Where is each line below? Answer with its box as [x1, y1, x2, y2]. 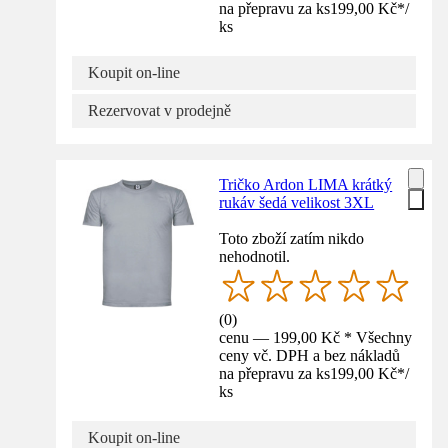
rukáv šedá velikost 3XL [219, 193, 375, 211]
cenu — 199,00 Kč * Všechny [219, 328, 413, 346]
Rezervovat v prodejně [88, 101, 231, 119]
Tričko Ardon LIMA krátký [219, 175, 393, 193]
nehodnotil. [219, 247, 291, 265]
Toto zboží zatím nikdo [219, 229, 365, 247]
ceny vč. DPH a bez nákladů [219, 346, 401, 364]
